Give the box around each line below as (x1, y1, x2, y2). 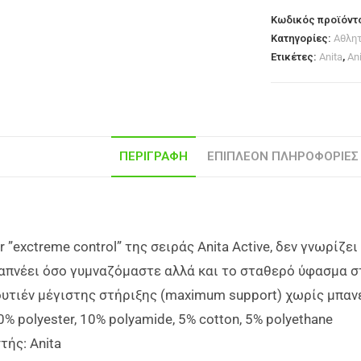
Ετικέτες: (271, 51, 320, 64)
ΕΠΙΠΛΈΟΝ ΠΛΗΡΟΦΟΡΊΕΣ (207, 149, 359, 164)
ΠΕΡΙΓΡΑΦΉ (119, 149, 188, 164)
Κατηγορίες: (271, 32, 334, 45)
